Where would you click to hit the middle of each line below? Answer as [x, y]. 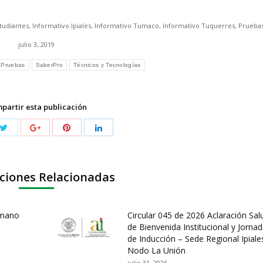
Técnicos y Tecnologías [107, 65]
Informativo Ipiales [62, 25]
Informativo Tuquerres [199, 25]
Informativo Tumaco [127, 25]
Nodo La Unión [156, 250]
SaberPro [49, 65]
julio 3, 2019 [36, 44]
